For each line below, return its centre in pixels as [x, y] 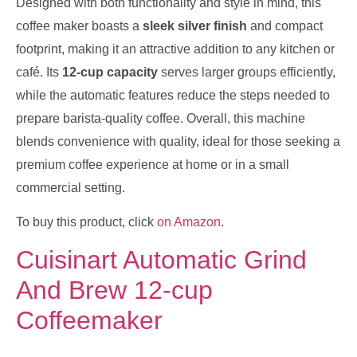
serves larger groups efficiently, [247, 72]
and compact [285, 25]
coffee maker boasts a [79, 25]
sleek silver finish [195, 25]
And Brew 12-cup [114, 290]
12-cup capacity [110, 72]
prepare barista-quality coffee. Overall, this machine [161, 118]
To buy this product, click [86, 222]
